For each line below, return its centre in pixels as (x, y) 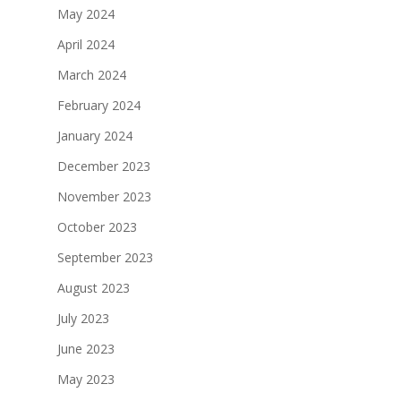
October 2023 (97, 227)
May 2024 (86, 14)
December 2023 (104, 166)
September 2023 (105, 258)
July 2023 (83, 319)
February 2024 (99, 106)
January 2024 (95, 136)
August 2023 (94, 288)
